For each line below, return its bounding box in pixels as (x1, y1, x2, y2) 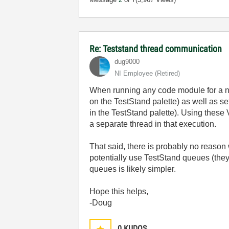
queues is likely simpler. (89, 165, 176, 173)
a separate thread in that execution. (89, 120, 217, 128)
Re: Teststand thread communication (89, 43, 222, 54)
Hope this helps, (89, 187, 149, 196)
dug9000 (114, 58, 140, 65)
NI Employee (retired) (114, 70, 180, 77)
